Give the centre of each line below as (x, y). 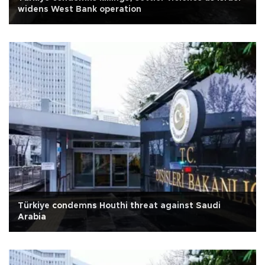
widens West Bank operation (80, 10)
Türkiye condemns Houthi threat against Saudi (119, 206)
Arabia (32, 217)
